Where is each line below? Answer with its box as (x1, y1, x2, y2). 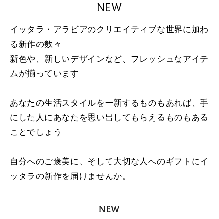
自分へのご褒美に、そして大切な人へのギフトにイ (10, 157, 209, 167)
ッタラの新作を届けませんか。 (10, 172, 131, 182)
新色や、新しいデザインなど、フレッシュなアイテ (10, 54, 209, 65)
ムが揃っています (10, 69, 79, 79)
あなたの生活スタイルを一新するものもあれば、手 (10, 98, 209, 109)
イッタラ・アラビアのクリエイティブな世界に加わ (10, 25, 209, 35)
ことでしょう (10, 128, 62, 138)
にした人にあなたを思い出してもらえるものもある (10, 113, 209, 123)
